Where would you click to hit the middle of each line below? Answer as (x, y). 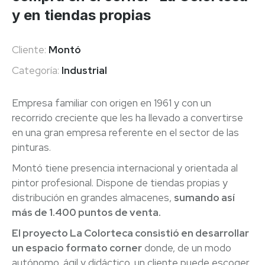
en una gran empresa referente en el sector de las (125, 132)
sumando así (204, 198)
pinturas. (31, 147)
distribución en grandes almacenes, (93, 198)
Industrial (84, 70)
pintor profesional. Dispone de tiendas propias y (120, 183)
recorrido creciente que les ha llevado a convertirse (127, 118)
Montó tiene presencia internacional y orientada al (125, 168)
